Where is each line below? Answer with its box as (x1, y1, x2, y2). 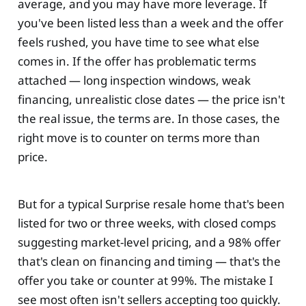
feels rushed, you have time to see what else (17, 34, 260, 51)
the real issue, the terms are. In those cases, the (17, 111, 280, 127)
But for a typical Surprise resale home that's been (17, 196, 285, 212)
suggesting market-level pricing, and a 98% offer (17, 234, 281, 250)
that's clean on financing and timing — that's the (17, 253, 281, 269)
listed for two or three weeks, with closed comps (17, 215, 276, 231)
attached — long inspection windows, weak (17, 72, 251, 89)
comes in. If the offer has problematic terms (17, 53, 256, 70)
